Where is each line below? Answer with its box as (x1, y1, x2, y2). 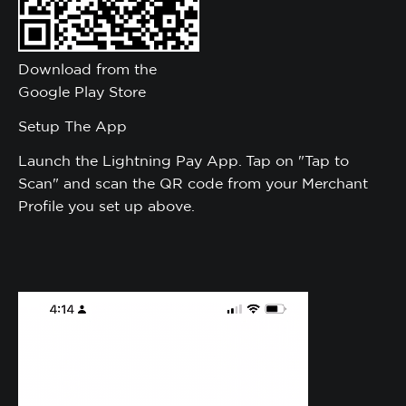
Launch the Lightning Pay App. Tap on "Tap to (18, 152, 349, 169)
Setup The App (18, 118, 127, 134)
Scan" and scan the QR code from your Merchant (18, 175, 368, 191)
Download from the (18, 61, 157, 77)
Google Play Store (18, 83, 146, 100)
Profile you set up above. (18, 198, 195, 214)
